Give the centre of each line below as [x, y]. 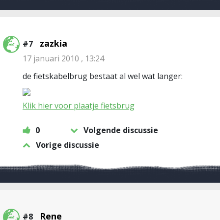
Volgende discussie [121, 130]
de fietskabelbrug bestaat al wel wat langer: [103, 76]
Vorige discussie [68, 145]
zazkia [54, 43]
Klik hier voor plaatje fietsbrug [79, 106]
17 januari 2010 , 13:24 [63, 58]
